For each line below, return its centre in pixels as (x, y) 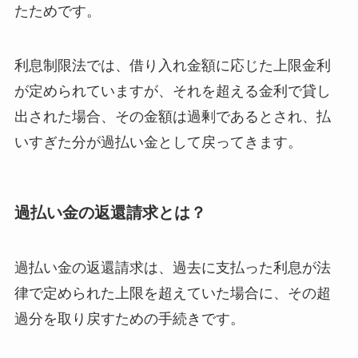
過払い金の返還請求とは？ (110, 212)
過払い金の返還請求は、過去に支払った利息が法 (172, 268)
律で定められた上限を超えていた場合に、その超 (172, 294)
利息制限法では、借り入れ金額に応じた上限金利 (172, 65)
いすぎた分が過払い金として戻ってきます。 (158, 142)
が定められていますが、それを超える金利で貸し (172, 91)
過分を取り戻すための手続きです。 (129, 319)
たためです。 (57, 11)
